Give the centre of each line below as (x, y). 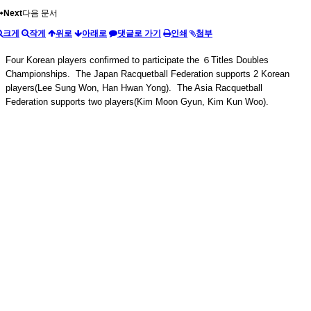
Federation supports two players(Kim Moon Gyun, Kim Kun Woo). (137, 101)
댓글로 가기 (139, 33)
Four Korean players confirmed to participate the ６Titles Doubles (137, 60)
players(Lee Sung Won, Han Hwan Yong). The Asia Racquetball (134, 87)
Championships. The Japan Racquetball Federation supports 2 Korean (148, 74)
